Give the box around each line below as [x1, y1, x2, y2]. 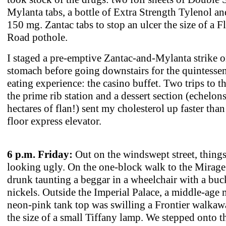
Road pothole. [7, 31, 68, 43]
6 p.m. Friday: [7, 148, 73, 160]
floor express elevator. [7, 115, 101, 127]
